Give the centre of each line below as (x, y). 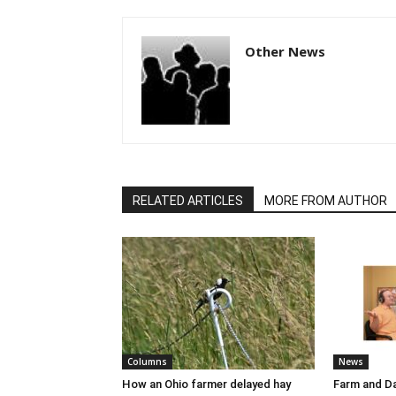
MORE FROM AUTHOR (326, 201)
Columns (147, 362)
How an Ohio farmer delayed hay (206, 384)
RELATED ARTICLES (188, 201)
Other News (285, 51)
